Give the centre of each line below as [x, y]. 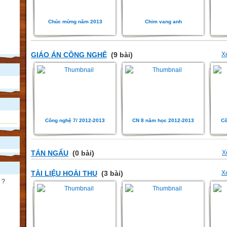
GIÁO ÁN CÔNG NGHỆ [69, 54]
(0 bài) [82, 153]
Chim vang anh [163, 22]
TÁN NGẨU [50, 153]
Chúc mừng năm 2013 [75, 22]
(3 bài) [111, 174]
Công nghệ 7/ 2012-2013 [75, 120]
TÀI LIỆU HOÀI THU [64, 174]
